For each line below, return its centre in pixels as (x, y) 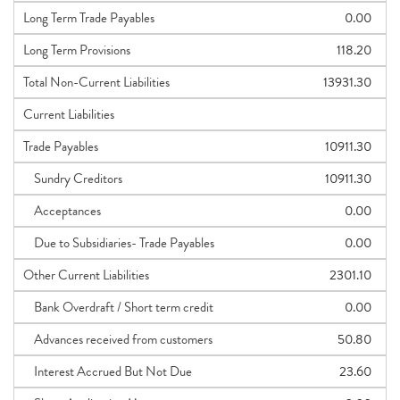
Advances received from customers (118, 339)
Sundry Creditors (73, 179)
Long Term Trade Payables (89, 18)
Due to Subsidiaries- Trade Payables (119, 243)
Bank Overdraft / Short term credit (118, 307)
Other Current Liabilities (86, 275)
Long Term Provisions (77, 50)
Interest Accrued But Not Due (108, 371)
